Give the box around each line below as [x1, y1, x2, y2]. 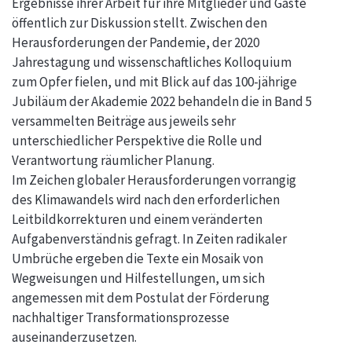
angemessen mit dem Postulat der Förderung [12, 288, 269, 306]
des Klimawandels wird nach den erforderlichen [12, 190, 280, 208]
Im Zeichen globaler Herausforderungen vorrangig [12, 170, 296, 189]
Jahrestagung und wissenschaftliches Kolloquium [12, 53, 291, 71]
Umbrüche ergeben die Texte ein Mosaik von [12, 249, 263, 267]
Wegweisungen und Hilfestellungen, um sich [12, 269, 265, 287]
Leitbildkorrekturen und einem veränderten [12, 210, 262, 228]
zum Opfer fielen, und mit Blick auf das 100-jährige [12, 72, 297, 90]
